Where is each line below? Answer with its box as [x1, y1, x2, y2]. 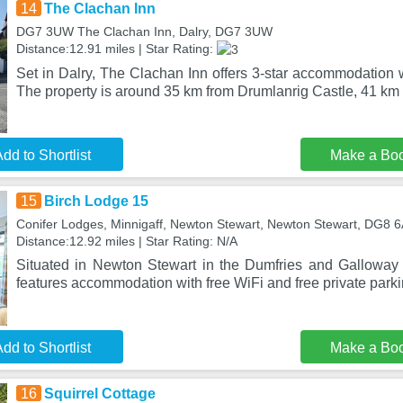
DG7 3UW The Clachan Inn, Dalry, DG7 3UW [15, 24, 273, 39]
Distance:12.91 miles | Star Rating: [15, 41, 217, 56]
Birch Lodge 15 [43, 193, 148, 209]
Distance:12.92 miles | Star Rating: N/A [15, 234, 237, 248]
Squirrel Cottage [43, 386, 156, 401]
